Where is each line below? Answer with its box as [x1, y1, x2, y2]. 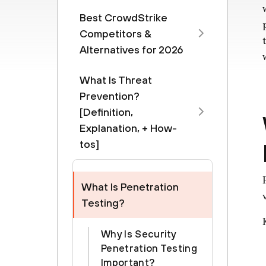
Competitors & [80, 27, 151, 40]
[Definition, [80, 106, 133, 118]
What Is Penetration [81, 180, 179, 193]
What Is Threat [80, 74, 152, 86]
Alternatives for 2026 [80, 43, 183, 56]
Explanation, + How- [80, 122, 177, 134]
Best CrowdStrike [80, 11, 167, 24]
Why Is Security [101, 228, 176, 240]
